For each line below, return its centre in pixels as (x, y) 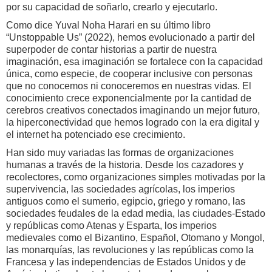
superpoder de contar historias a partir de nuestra (111, 50)
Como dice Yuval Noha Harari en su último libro (108, 25)
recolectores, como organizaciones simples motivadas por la (136, 177)
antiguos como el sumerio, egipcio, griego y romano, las (126, 202)
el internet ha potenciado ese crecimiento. (97, 135)
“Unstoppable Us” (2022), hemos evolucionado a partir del (131, 38)
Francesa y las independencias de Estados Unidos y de (126, 262)
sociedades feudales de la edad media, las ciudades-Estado (136, 214)
